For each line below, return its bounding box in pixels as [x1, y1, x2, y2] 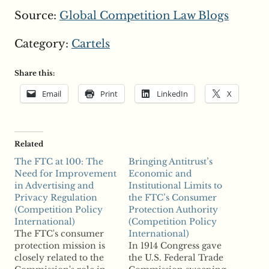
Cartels [71, 37, 110, 51]
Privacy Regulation [14, 192, 97, 204]
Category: [14, 37, 71, 51]
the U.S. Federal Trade [128, 252, 223, 264]
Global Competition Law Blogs [59, 9, 229, 23]
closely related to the [14, 252, 104, 264]
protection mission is [14, 240, 105, 252]
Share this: [14, 68, 55, 78]
